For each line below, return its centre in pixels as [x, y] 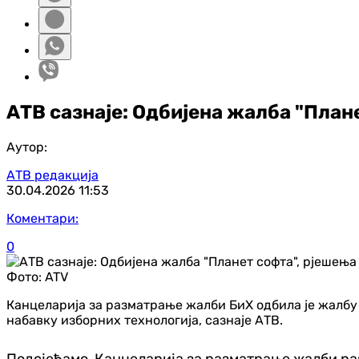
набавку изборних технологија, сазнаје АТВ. [145, 320]
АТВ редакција [52, 175]
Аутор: [27, 147]
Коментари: [42, 218]
